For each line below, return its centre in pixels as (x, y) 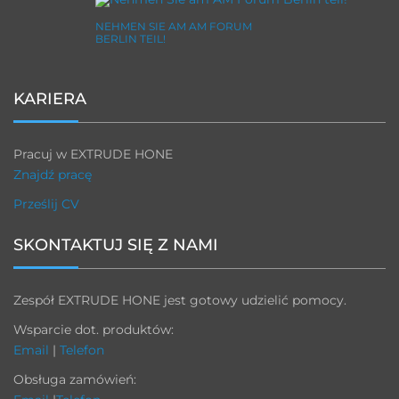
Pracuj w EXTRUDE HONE (93, 154)
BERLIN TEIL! (130, 39)
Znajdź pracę (53, 174)
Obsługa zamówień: (75, 379)
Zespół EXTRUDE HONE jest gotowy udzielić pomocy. (180, 300)
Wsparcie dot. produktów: (94, 329)
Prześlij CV (46, 204)
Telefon (82, 350)
